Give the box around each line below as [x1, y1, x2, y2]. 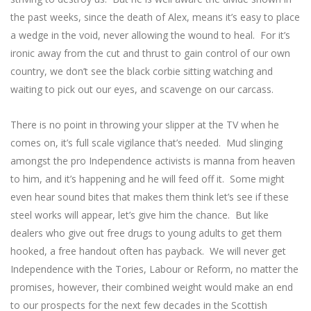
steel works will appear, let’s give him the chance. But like [10, 208, 269, 222]
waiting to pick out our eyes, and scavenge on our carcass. [10, 83, 274, 96]
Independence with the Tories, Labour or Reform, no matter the [10, 262, 299, 276]
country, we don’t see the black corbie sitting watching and [10, 65, 273, 78]
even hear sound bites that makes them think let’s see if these [10, 190, 289, 204]
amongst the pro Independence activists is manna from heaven [10, 154, 295, 168]
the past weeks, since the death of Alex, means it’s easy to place [10, 10, 300, 24]
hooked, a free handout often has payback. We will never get [10, 244, 286, 258]
